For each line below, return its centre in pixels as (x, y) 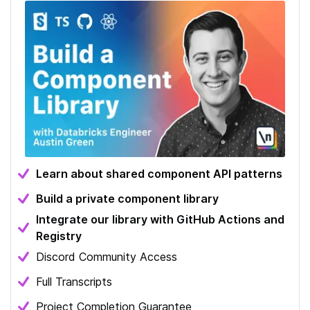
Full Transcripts (74, 282)
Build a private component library (127, 199)
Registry (59, 236)
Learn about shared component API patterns (159, 174)
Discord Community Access (107, 257)
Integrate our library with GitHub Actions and (160, 220)
